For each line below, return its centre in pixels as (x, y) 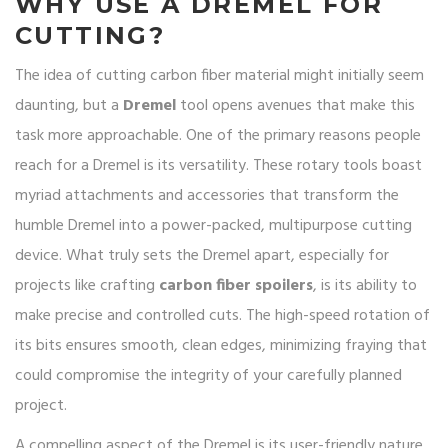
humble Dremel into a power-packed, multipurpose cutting (213, 226)
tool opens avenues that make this (295, 106)
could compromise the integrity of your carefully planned (208, 376)
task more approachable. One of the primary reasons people (218, 136)
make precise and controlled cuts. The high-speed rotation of (222, 316)
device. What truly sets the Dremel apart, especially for (202, 256)
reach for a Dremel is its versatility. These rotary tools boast (218, 166)
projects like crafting (87, 286)
